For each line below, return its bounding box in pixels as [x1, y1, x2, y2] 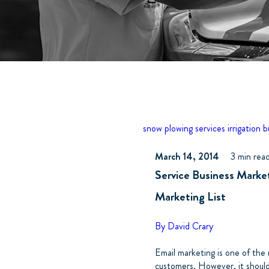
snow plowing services [143, 121, 226, 135]
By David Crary [155, 219, 214, 234]
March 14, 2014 [155, 150, 220, 163]
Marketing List [155, 188, 226, 205]
